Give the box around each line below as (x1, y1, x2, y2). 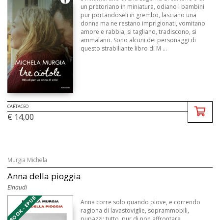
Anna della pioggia (7, 170, 81, 182)
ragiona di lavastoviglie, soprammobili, (81, 206, 190, 215)
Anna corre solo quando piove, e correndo (81, 198, 201, 207)
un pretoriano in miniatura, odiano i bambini (81, 2, 205, 11)
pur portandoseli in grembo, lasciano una (81, 11, 197, 20)
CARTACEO (7, 103, 28, 110)
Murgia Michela (7, 156, 47, 165)
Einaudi (7, 183, 27, 192)
